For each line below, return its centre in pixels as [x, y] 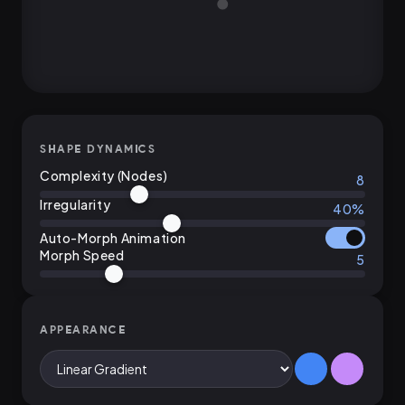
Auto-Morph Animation [113, 237]
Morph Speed [82, 254]
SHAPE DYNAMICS [98, 148]
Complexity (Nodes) [104, 175]
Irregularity [75, 204]
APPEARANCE [83, 329]
